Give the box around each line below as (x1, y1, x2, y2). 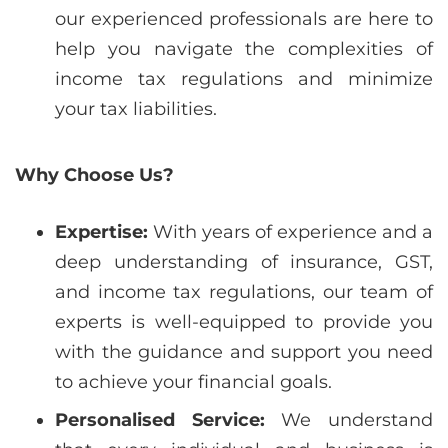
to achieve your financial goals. (55, 371, 332, 393)
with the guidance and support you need (55, 341, 433, 363)
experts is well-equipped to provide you (55, 311, 433, 333)
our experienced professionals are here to (55, 8, 433, 30)
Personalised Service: (55, 409, 265, 431)
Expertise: (55, 221, 148, 243)
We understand (264, 409, 434, 431)
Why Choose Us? (15, 164, 174, 186)
